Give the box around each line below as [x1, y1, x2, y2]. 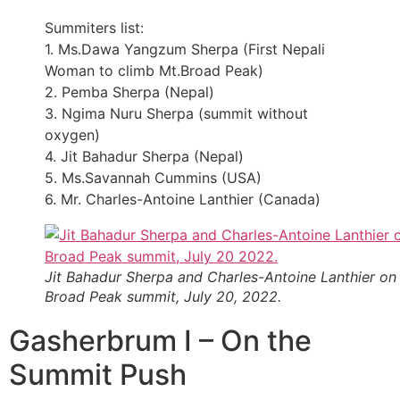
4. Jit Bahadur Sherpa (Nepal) [45, 146, 244, 165]
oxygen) [45, 125, 100, 144]
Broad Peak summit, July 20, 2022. [45, 287, 281, 305]
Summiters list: [45, 18, 144, 37]
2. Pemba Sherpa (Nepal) [45, 82, 214, 101]
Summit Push [9, 356, 187, 392]
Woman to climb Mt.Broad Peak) [45, 61, 263, 79]
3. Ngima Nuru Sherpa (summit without [45, 104, 308, 122]
